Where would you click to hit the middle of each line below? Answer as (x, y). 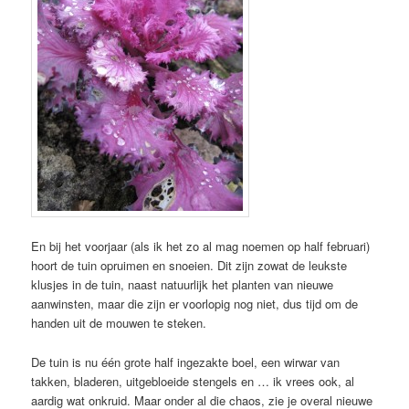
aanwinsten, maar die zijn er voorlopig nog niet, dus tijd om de (195, 304)
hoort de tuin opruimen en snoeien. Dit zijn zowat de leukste (189, 266)
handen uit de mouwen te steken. (119, 323)
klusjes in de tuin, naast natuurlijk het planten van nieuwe (183, 285)
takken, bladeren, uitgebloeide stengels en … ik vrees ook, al (193, 381)
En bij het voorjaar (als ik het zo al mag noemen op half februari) (201, 246)
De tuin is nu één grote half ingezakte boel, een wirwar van (186, 362)
